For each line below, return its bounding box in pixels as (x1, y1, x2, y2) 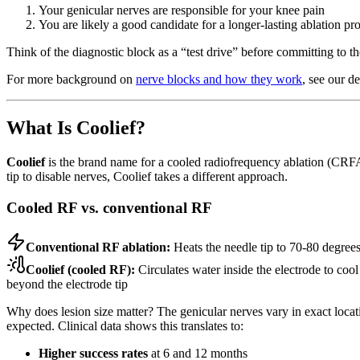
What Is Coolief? (6, 117, 145, 139)
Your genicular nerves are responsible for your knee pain (39, 3, 325, 18)
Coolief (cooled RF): (26, 262, 135, 276)
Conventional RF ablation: (26, 239, 170, 254)
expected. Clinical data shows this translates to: (6, 318, 243, 333)
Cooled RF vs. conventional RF (6, 198, 212, 216)
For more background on (6, 72, 136, 87)
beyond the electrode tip (6, 276, 128, 291)
